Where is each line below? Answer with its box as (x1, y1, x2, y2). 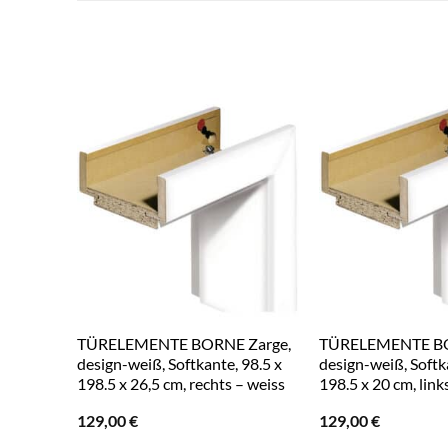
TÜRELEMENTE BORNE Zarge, (76, 334, 291, 354)
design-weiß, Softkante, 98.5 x (76, 354, 282, 374)
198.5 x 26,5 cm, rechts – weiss (76, 374, 285, 394)
